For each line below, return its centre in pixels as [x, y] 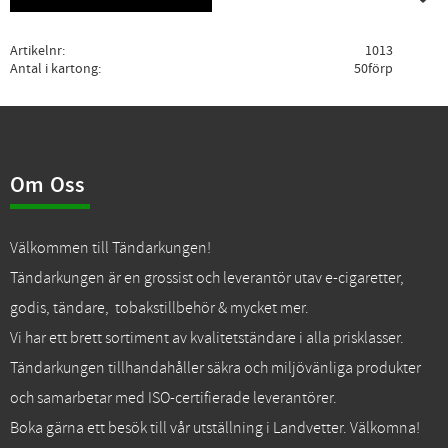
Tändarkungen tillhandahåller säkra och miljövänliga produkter [215, 368]
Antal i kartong [54, 69]
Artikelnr [36, 51]
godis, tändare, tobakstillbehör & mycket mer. [159, 308]
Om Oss [47, 185]
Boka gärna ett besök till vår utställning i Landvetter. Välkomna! [215, 428]
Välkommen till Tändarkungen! [110, 248]
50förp [373, 69]
